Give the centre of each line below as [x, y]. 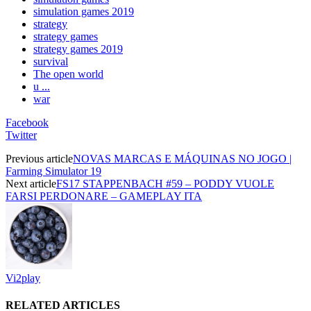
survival [51, 61]
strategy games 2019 [78, 49]
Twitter [21, 135]
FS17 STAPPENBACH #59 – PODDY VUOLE [165, 183]
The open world [68, 74]
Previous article [39, 158]
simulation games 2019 [84, 11]
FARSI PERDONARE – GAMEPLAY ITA [104, 196]
